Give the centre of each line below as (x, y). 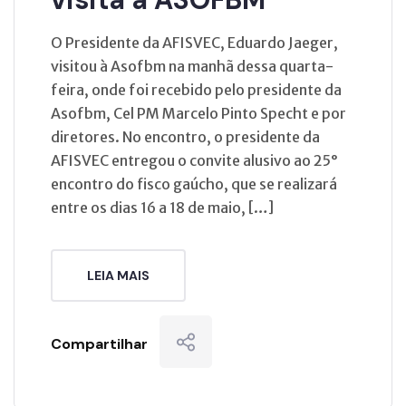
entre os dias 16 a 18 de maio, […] (162, 207)
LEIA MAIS (118, 275)
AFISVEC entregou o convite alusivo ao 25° (194, 160)
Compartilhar (99, 343)
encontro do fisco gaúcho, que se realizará (194, 184)
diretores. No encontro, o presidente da (185, 136)
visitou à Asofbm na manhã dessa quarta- (192, 66)
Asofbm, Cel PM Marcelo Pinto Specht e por (198, 113)
